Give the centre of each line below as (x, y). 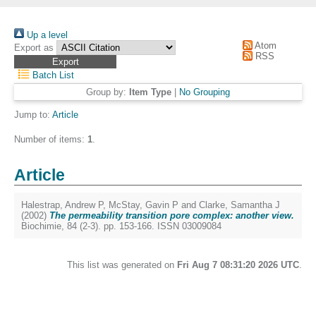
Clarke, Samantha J (239, 205)
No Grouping (205, 92)
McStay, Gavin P (144, 205)
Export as (34, 48)
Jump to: (33, 115)
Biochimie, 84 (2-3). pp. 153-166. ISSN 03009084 (121, 226)
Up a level (46, 35)
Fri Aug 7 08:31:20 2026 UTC (238, 265)
